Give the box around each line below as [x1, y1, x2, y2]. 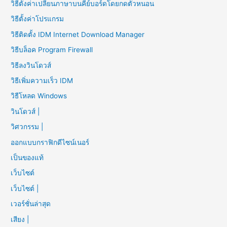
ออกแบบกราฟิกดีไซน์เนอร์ [11, 138, 90, 146]
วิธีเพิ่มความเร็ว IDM [11, 76, 73, 85]
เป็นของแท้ [11, 153, 44, 162]
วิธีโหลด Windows [11, 92, 67, 100]
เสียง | [11, 215, 31, 223]
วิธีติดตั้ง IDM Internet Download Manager [11, 30, 145, 39]
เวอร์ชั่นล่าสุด [11, 200, 51, 208]
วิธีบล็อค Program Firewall [11, 46, 93, 54]
